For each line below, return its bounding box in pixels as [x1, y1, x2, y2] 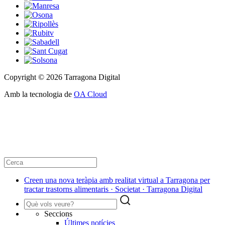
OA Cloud [74, 90, 107, 99]
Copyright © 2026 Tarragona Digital [4, 73, 120, 82]
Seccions [44, 209, 72, 218]
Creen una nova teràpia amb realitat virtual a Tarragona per [24, 176, 210, 185]
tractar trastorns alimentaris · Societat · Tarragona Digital [24, 185, 202, 194]
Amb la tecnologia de [4, 90, 74, 99]
